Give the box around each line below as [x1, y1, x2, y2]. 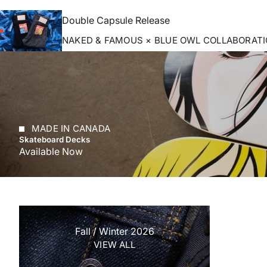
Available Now [19, 145, 83, 158]
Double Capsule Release [62, 14, 170, 27]
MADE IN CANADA [32, 123, 111, 135]
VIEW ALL [94, 239, 135, 251]
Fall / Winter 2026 [74, 225, 154, 238]
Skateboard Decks [19, 135, 90, 145]
